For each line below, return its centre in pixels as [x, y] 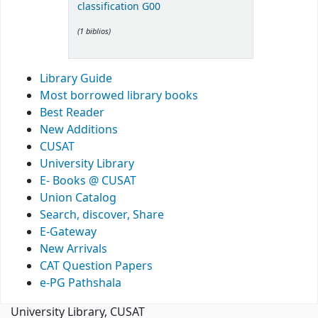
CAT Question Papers [96, 266]
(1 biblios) [94, 31]
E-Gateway [68, 232]
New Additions [79, 130]
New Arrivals [73, 249]
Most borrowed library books [119, 95]
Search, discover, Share [102, 215]
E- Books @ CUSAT [88, 181]
